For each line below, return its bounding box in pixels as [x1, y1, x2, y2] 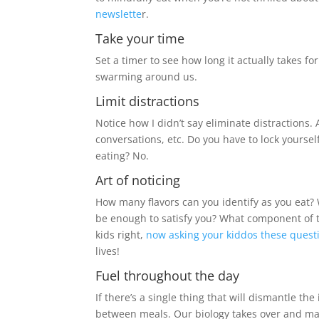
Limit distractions [95, 93, 200, 110]
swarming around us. [95, 70, 198, 84]
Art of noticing [95, 172, 181, 189]
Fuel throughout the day [95, 267, 240, 285]
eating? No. [95, 149, 150, 163]
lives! [95, 244, 120, 258]
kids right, [95, 228, 147, 242]
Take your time [95, 30, 185, 48]
